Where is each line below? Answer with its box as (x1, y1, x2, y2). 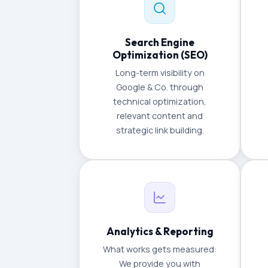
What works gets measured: (103, 243, 217, 255)
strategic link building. (115, 124, 204, 136)
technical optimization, (113, 96, 206, 107)
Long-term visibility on (115, 67, 205, 78)
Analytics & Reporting (106, 225, 214, 237)
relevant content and (117, 110, 203, 121)
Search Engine (125, 36, 194, 48)
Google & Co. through (116, 81, 203, 93)
